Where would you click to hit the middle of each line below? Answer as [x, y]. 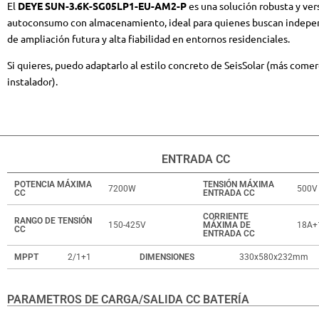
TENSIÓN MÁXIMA [238, 184]
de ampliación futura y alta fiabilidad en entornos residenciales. [148, 38]
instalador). [32, 82]
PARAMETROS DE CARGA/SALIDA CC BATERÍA [128, 299]
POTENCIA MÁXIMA [53, 184]
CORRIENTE [225, 216]
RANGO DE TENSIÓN [53, 220]
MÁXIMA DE [226, 225]
